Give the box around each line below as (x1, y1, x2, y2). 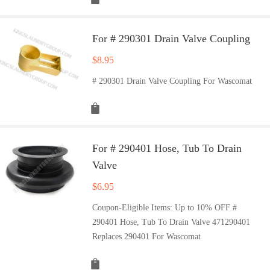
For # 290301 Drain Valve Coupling (92, 32, 251, 45)
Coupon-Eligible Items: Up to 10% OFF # (92, 202, 237, 212)
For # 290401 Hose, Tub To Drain (92, 142, 242, 154)
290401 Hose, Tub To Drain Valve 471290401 (92, 217, 251, 227)
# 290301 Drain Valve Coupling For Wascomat (92, 76, 253, 86)
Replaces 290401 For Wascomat (92, 231, 201, 241)
